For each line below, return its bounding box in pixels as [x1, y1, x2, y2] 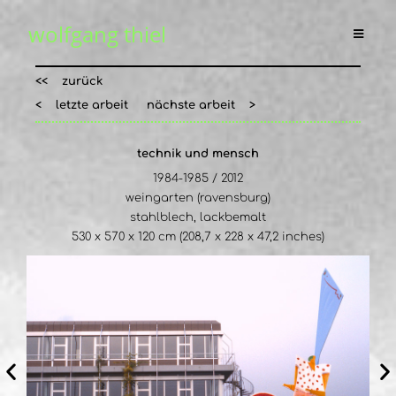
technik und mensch [137, 148, 259, 160]
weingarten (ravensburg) [126, 192, 270, 204]
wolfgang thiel [28, 19, 166, 49]
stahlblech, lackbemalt [130, 211, 266, 224]
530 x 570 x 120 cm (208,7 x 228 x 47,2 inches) [72, 231, 324, 243]
